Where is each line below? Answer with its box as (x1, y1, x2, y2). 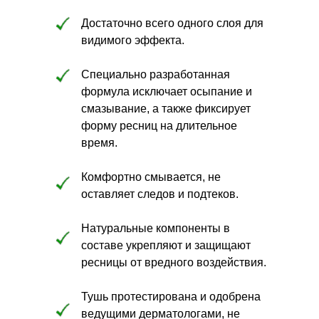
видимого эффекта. (81, 34, 184, 47)
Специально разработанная (81, 68, 230, 81)
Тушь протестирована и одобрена (81, 291, 261, 303)
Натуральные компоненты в (81, 222, 230, 235)
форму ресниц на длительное (81, 120, 237, 132)
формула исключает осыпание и (81, 85, 252, 98)
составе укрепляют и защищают (81, 239, 251, 252)
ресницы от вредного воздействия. (81, 256, 266, 269)
